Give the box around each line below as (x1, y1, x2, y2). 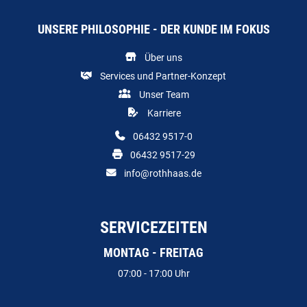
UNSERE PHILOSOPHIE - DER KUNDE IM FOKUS (37, 23, 270, 36)
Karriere (147, 108, 181, 119)
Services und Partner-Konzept (100, 71, 226, 82)
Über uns (144, 52, 182, 63)
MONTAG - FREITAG (103, 246, 204, 260)
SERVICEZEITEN (99, 218, 208, 237)
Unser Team (138, 89, 189, 100)
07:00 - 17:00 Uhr (117, 268, 190, 279)
